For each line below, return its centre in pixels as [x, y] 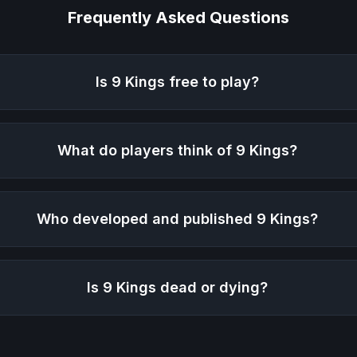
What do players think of [146, 151]
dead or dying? [212, 288]
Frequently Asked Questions [178, 18]
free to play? [212, 82]
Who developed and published [146, 219]
